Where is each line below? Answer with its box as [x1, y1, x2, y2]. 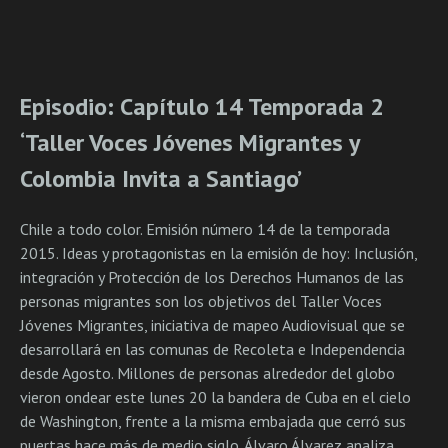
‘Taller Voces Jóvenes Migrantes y [20, 127, 359, 159]
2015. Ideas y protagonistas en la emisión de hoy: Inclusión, [20, 243, 417, 264]
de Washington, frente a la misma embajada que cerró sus [20, 411, 406, 432]
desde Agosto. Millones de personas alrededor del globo [20, 363, 395, 384]
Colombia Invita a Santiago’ [20, 163, 302, 195]
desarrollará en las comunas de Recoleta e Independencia [20, 339, 405, 360]
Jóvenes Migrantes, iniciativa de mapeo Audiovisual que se [20, 315, 405, 336]
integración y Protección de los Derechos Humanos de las [20, 267, 404, 288]
